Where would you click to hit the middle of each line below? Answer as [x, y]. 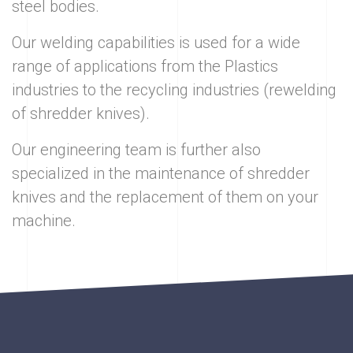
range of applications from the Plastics [145, 67]
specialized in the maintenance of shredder [161, 174]
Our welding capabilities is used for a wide [156, 43]
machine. [44, 221]
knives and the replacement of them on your [165, 197]
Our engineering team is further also [136, 150]
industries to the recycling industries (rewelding [174, 90]
